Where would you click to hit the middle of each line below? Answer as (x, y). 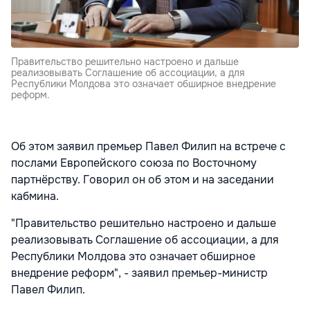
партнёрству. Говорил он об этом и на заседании (143, 179)
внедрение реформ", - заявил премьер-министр (139, 273)
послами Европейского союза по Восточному (134, 163)
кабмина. (35, 196)
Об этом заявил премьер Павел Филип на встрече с (148, 146)
